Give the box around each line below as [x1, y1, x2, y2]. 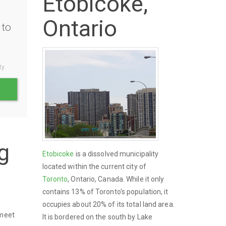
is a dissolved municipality [74, 149, 159, 158]
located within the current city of [42, 162, 146, 171]
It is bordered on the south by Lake [42, 212, 153, 221]
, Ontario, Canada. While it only [68, 175, 164, 183]
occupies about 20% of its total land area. [42, 200, 175, 208]
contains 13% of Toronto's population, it [42, 187, 168, 196]
